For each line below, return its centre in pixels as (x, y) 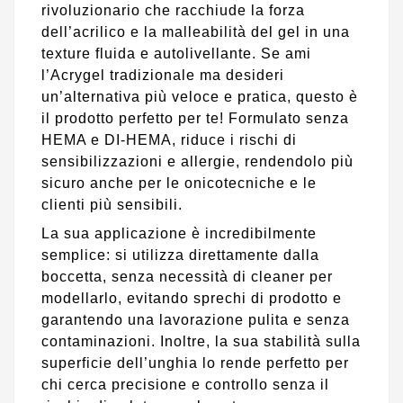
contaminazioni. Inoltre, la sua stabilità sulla (201, 341)
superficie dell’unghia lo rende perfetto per (195, 363)
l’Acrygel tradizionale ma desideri (163, 75)
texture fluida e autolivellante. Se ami (176, 53)
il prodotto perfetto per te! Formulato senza (195, 118)
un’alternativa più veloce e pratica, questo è (200, 96)
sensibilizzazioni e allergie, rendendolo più (197, 161)
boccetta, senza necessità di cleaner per (187, 276)
